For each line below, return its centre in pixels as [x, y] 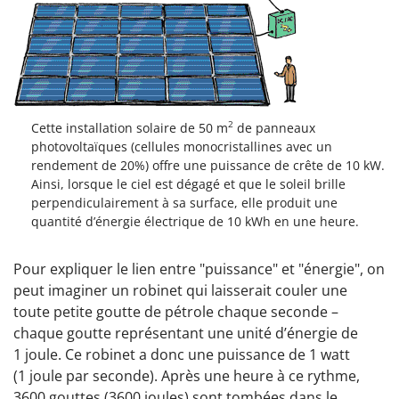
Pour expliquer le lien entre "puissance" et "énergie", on [199, 269]
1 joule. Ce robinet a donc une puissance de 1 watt [182, 354]
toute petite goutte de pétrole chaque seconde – [176, 311]
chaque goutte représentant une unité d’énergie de [186, 333]
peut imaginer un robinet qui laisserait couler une [180, 290]
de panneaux [274, 127]
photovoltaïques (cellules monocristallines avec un [182, 146]
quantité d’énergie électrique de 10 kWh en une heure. [195, 221]
